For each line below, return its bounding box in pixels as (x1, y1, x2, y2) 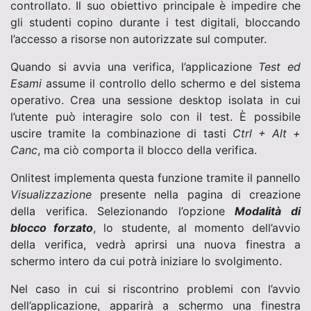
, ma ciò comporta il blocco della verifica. (37, 143, 257, 157)
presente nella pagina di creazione (92, 187, 301, 201)
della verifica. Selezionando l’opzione (10, 204, 235, 218)
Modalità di (235, 204, 301, 218)
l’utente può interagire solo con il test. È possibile (10, 110, 301, 124)
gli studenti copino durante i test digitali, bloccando (10, 15, 301, 29)
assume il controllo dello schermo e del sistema (42, 76, 301, 90)
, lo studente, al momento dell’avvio (93, 221, 301, 235)
